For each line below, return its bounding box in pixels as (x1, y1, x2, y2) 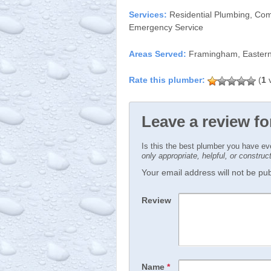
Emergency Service (129, 22, 203, 33)
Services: (129, 10, 169, 20)
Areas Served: (129, 48, 189, 59)
